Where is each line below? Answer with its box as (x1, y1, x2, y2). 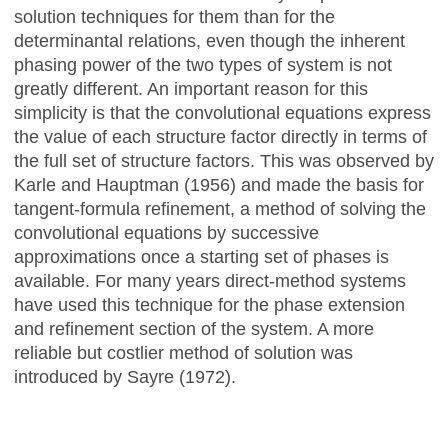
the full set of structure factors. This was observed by (14, 150, 434, 171)
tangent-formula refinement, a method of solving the (14, 198, 426, 219)
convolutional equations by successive (14, 222, 319, 243)
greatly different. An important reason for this (14, 78, 368, 99)
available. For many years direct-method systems (14, 270, 406, 291)
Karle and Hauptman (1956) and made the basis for (14, 174, 424, 195)
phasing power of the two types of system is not (14, 54, 392, 75)
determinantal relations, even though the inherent (14, 30, 405, 51)
